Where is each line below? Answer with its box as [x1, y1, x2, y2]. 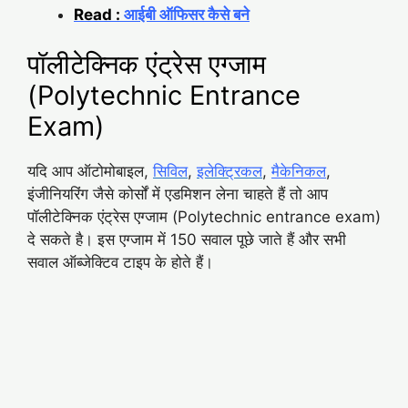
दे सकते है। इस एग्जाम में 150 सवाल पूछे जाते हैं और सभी [27, 230, 346, 250]
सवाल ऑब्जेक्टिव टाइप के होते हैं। [27, 253, 213, 272]
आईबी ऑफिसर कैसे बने [120, 5, 250, 24]
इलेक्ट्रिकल [197, 162, 262, 181]
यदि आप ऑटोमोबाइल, [27, 162, 153, 181]
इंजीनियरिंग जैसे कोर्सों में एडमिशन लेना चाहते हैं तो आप [27, 185, 328, 204]
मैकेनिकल [271, 162, 326, 181]
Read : [74, 5, 120, 24]
